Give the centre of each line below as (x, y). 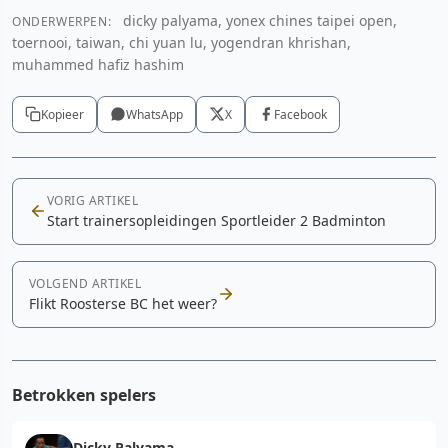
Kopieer (62, 114)
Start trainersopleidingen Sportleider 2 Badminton (216, 220)
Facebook (300, 114)
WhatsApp (154, 114)
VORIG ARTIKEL (93, 200)
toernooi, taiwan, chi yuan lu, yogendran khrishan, (181, 42)
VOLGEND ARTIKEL (85, 283)
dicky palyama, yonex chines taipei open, (258, 20)
